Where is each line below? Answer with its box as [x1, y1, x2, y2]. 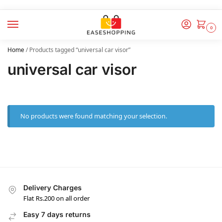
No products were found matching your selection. [20, 111, 167, 121]
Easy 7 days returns [23, 210, 91, 219]
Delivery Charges [23, 183, 82, 192]
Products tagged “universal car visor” [29, 46, 130, 55]
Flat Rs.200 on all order [23, 193, 90, 203]
